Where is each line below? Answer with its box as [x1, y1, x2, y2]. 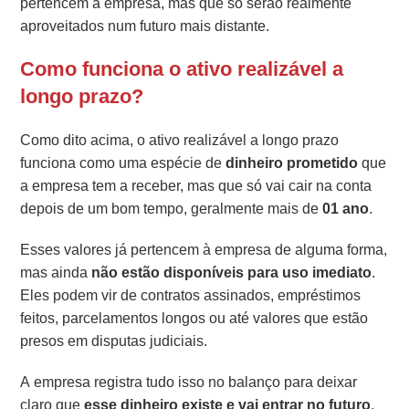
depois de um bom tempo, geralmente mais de [20, 197, 323, 219]
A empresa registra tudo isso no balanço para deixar [20, 371, 358, 393]
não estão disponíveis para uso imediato [88, 261, 372, 283]
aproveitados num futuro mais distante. [20, 15, 270, 37]
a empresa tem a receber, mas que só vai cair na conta [20, 174, 372, 196]
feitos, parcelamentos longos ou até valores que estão [20, 307, 369, 329]
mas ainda [20, 261, 89, 283]
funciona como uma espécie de [20, 152, 223, 173]
